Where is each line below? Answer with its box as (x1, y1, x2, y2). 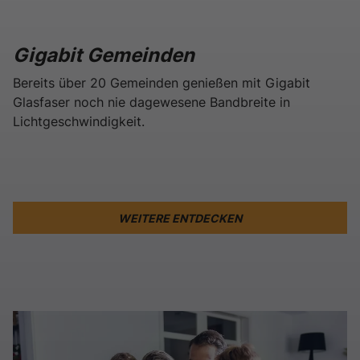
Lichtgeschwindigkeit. (13, 113, 145, 130)
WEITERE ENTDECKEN (118, 211, 242, 225)
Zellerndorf (32, 120, 120, 140)
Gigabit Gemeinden (13, 43, 194, 67)
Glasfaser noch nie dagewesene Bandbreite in (13, 94, 290, 111)
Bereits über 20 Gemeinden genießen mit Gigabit (13, 75, 310, 92)
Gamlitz (32, 139, 92, 159)
